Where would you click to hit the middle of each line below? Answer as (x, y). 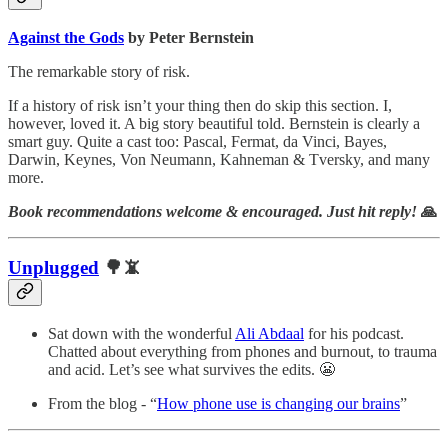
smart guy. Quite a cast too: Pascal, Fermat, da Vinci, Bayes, (197, 141)
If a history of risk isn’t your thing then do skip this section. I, (200, 105)
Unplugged (53, 268)
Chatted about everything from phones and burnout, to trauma (242, 351)
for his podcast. (354, 333)
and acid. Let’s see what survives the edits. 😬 (191, 369)
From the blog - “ (102, 403)
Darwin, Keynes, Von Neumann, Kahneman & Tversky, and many (219, 159)
